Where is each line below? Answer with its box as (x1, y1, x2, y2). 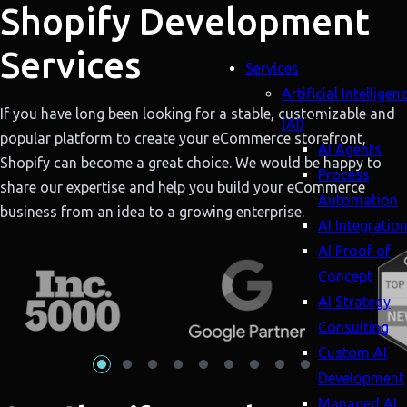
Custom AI (318, 344, 387, 361)
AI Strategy (318, 293, 391, 310)
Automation (318, 192, 398, 208)
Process (318, 166, 370, 183)
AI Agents (318, 141, 382, 157)
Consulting (318, 319, 389, 335)
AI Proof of (318, 243, 391, 259)
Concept (318, 268, 372, 284)
